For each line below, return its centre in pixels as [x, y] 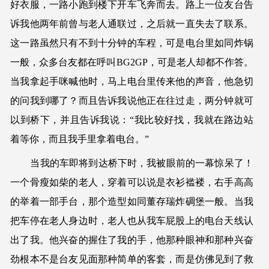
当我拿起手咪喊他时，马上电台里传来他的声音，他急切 [132, 81]
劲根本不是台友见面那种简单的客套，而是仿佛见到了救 [132, 259]
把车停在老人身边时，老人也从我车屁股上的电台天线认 [132, 220]
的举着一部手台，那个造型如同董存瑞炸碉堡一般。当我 [132, 201]
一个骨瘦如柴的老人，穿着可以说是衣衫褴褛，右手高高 [132, 182]
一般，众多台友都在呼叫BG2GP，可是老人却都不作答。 [132, 62]
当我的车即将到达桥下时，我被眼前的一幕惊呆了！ [132, 163]
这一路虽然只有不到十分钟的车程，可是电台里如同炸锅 [132, 43]
